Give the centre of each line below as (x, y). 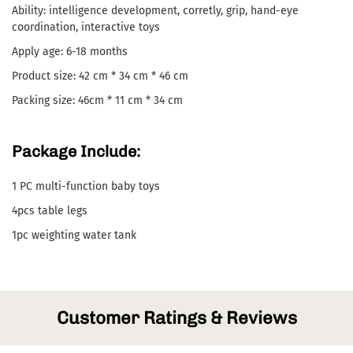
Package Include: (76, 152)
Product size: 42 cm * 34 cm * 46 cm (100, 76)
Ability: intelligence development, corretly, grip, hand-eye (155, 11)
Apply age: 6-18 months (70, 52)
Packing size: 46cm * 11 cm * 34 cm (97, 101)
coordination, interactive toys (86, 28)
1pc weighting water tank (74, 236)
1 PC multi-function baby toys (86, 187)
